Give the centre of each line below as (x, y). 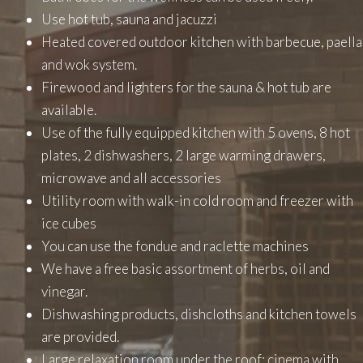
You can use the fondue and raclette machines (175, 246)
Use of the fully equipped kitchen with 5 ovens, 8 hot (196, 132)
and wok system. (89, 64)
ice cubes (69, 223)
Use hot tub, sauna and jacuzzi (129, 19)
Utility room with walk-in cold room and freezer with (197, 201)
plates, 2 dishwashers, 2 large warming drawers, (184, 155)
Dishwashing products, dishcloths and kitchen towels (199, 314)
